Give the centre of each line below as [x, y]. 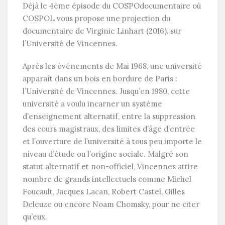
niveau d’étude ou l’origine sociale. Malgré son [105, 154]
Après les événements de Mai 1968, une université [112, 66]
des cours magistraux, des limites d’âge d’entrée [109, 129]
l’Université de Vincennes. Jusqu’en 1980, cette [106, 91]
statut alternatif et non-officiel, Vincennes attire [110, 167]
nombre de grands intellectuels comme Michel [107, 179]
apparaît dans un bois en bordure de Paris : [100, 79]
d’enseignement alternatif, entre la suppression [109, 117]
